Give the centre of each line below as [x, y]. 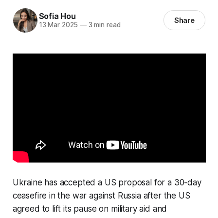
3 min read [103, 25]
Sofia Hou [57, 16]
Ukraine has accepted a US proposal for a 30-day [107, 182]
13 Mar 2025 [58, 25]
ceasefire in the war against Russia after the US [101, 196]
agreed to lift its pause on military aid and [90, 209]
